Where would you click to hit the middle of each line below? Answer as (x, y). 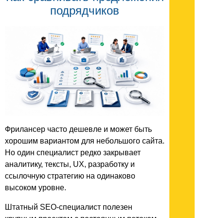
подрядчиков (85, 10)
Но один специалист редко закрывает (73, 152)
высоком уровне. (36, 187)
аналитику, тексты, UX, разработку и (70, 164)
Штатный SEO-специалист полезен (69, 207)
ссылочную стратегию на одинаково (70, 176)
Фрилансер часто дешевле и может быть (78, 129)
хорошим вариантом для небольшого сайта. (85, 141)
